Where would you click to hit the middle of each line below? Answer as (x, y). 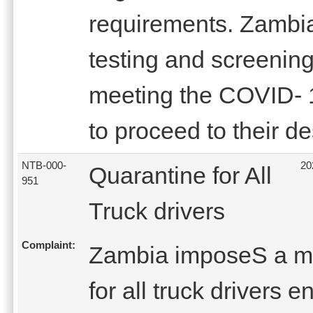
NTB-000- (44, 165)
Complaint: (49, 245)
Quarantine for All (180, 175)
